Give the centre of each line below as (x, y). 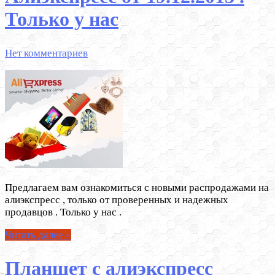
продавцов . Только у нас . (63, 212)
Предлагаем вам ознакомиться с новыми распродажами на (137, 187)
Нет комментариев (46, 53)
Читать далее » (38, 234)
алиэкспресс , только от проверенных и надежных (117, 199)
